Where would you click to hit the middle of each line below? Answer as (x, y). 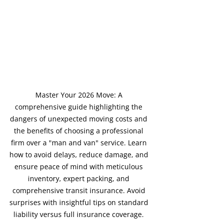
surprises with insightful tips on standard (80, 202)
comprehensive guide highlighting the (80, 107)
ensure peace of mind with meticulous (80, 166)
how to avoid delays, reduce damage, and (80, 154)
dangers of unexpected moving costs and (80, 118)
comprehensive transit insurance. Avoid (80, 190)
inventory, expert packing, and (80, 178)
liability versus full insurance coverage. (80, 214)
